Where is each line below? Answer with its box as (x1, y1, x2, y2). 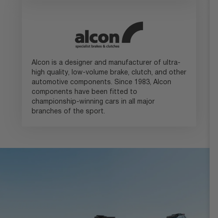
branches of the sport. (31, 108, 105, 115)
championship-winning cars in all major (31, 98, 155, 105)
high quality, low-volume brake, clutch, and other (31, 69, 186, 76)
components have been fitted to (31, 89, 137, 95)
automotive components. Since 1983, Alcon (31, 79, 171, 86)
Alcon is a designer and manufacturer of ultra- (31, 59, 181, 66)
